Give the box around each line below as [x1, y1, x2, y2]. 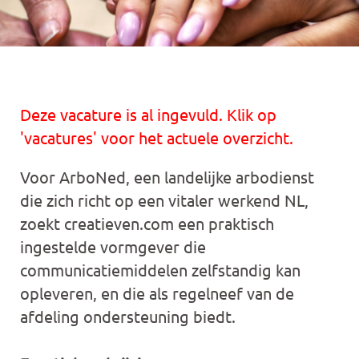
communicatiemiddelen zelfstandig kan [20, 260, 301, 280]
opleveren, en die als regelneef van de [20, 283, 295, 303]
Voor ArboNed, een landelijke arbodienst [20, 167, 315, 187]
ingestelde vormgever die [20, 236, 207, 256]
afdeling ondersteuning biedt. [20, 306, 236, 326]
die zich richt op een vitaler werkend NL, [20, 190, 309, 210]
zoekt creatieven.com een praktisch [20, 213, 275, 233]
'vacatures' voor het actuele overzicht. [20, 127, 294, 147]
